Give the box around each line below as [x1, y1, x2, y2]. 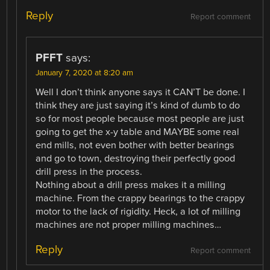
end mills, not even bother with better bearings [36, 139, 235, 151]
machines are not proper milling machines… [36, 218, 222, 231]
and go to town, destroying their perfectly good [36, 152, 236, 165]
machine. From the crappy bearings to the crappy [36, 192, 245, 204]
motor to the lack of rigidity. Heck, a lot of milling [36, 205, 241, 218]
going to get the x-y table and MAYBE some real [36, 125, 240, 138]
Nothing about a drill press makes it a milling [36, 178, 226, 191]
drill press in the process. [36, 165, 143, 178]
